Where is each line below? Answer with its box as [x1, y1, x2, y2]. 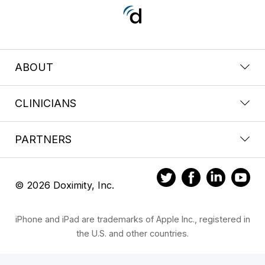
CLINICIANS [15, 96, 76, 109]
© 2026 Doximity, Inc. [15, 179, 114, 191]
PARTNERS [15, 132, 72, 146]
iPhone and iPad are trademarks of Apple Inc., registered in [15, 214, 250, 224]
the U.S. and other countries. [76, 228, 189, 238]
